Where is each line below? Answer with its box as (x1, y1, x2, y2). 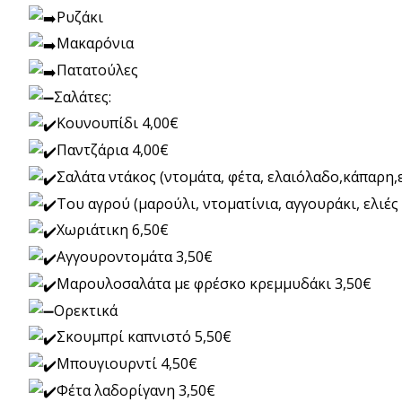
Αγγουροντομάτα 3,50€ (57, 247, 213, 267)
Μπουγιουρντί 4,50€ (57, 353, 197, 373)
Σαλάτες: (54, 86, 111, 107)
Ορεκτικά (54, 300, 118, 320)
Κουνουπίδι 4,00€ (57, 113, 179, 134)
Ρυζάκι (57, 6, 103, 27)
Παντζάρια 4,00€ (57, 140, 169, 161)
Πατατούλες (57, 60, 138, 81)
